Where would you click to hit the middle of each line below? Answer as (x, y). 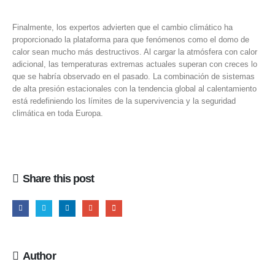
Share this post (59, 179)
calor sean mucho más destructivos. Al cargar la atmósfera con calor (135, 52)
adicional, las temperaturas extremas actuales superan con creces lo (135, 64)
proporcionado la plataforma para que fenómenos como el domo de (131, 39)
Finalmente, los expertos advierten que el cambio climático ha (122, 27)
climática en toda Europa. (58, 113)
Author (39, 256)
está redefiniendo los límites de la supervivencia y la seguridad (124, 101)
